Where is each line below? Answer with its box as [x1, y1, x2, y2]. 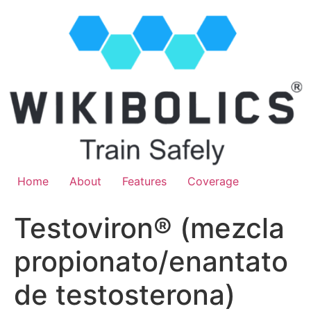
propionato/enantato [14, 244, 288, 278]
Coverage [187, 174, 239, 188]
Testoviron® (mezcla [14, 210, 285, 245]
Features [122, 174, 167, 188]
